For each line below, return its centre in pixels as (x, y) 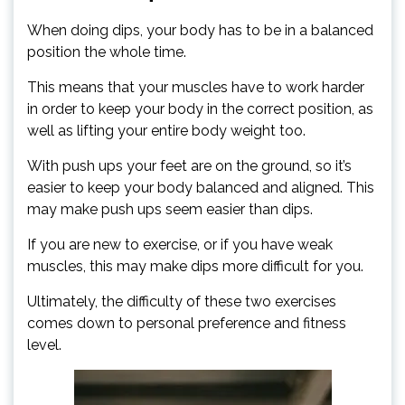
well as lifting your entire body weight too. (166, 130)
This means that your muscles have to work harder (196, 87)
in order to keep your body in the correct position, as (200, 108)
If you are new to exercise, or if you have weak (180, 244)
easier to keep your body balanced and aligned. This (201, 187)
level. (44, 344)
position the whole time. (107, 52)
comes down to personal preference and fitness (187, 323)
